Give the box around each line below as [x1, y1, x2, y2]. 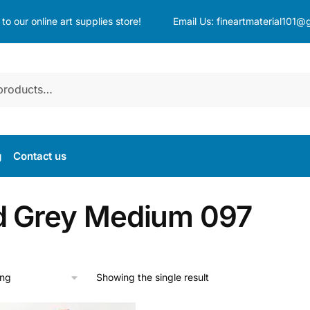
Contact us [13, 149, 67, 163]
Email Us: [172, 15, 217, 27]
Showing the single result [95, 271, 209, 283]
